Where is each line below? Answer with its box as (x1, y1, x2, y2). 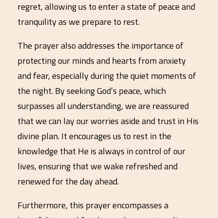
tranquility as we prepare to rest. (18, 15, 140, 28)
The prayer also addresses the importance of (18, 39, 183, 52)
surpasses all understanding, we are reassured (18, 99, 189, 112)
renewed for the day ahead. (18, 175, 119, 188)
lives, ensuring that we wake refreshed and (18, 160, 178, 173)
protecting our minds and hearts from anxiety (18, 54, 186, 67)
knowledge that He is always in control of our (18, 145, 185, 158)
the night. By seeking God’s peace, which (18, 84, 166, 97)
